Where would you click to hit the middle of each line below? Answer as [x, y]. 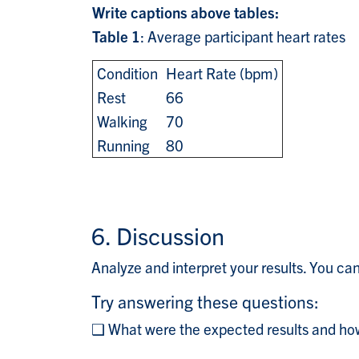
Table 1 [116, 36]
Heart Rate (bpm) [222, 73]
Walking [121, 121]
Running [122, 145]
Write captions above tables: [186, 12]
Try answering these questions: [205, 301]
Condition [127, 73]
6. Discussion [158, 236]
